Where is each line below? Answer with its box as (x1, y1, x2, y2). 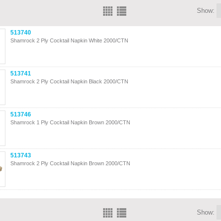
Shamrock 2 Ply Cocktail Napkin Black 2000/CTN (10, 78, 128, 84)
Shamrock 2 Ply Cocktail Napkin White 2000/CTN (10, 37, 128, 43)
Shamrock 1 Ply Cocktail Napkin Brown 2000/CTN (10, 119, 130, 125)
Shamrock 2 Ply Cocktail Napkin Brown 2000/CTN (10, 160, 130, 166)
